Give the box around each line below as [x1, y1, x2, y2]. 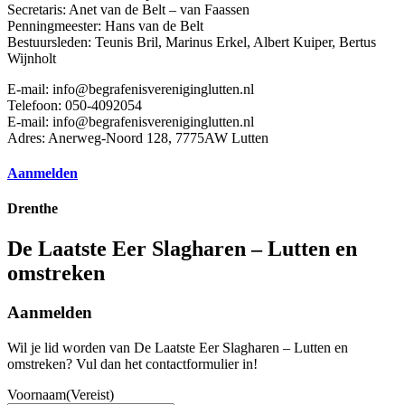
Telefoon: [7, 97, 65, 113]
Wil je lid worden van [7, 340, 134, 356]
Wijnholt [7, 50, 56, 66]
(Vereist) [66, 387, 114, 403]
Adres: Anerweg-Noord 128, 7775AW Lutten [7, 129, 268, 146]
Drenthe [7, 201, 58, 217]
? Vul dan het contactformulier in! [66, 356, 258, 372]
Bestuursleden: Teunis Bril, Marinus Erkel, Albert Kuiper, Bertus [7, 33, 376, 50]
